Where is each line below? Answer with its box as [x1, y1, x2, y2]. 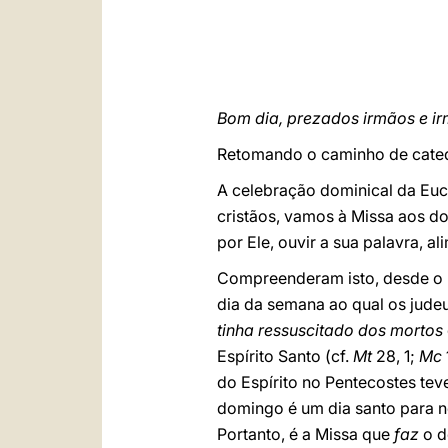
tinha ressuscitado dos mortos [217, 320, 443, 340]
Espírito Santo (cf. [217, 346, 353, 366]
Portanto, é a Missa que [217, 424, 394, 444]
